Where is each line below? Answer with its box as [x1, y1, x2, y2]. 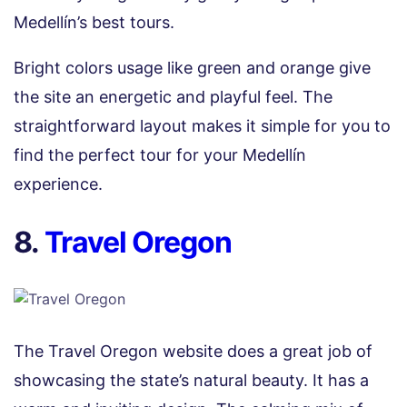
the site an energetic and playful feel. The [14, 87, 333, 107]
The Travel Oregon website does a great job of [14, 342, 372, 362]
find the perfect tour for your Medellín [14, 145, 306, 165]
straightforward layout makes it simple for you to [14, 116, 391, 136]
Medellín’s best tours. [14, 13, 174, 33]
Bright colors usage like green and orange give [14, 58, 371, 78]
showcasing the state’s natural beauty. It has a [14, 371, 369, 391]
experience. [14, 174, 103, 194]
